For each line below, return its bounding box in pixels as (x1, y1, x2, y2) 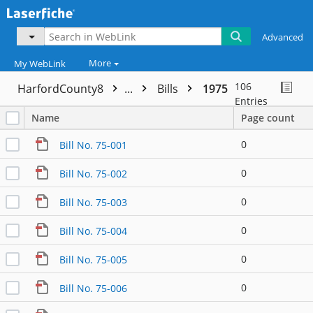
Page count (241, 111, 295, 125)
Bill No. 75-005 (59, 252, 127, 266)
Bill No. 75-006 (59, 281, 127, 295)
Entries (235, 94, 268, 108)
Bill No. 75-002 (59, 166, 127, 180)
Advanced (261, 31, 303, 43)
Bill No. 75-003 (59, 195, 127, 209)
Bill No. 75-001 (59, 138, 127, 152)
